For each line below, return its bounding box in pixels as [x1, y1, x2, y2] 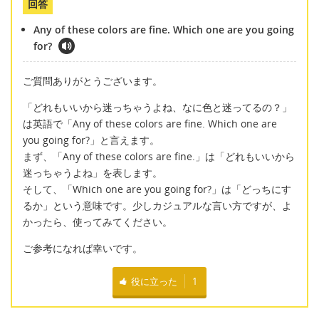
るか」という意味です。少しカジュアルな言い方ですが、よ [23, 199, 292, 213]
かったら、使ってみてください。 [23, 215, 172, 229]
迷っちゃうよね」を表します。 [23, 166, 162, 180]
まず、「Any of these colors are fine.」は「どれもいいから [23, 150, 295, 164]
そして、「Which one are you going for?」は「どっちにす [23, 182, 291, 197]
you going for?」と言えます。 [23, 133, 159, 147]
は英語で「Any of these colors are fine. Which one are [23, 117, 277, 131]
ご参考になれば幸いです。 [23, 241, 142, 256]
